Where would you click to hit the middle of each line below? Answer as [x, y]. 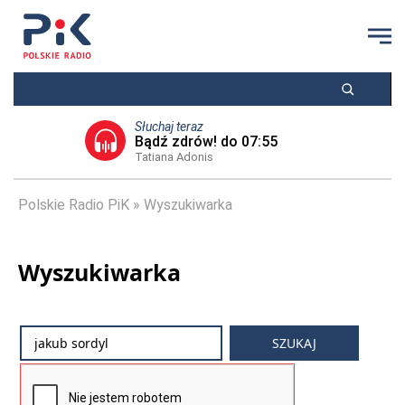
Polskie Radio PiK [74, 205]
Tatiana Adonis [174, 157]
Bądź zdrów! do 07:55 [206, 141]
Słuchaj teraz [169, 127]
